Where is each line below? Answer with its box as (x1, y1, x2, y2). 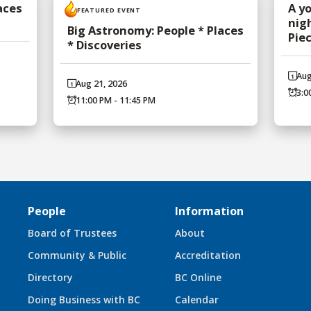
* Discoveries (67, 37, 142, 53)
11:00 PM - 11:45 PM (75, 94, 155, 107)
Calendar (175, 293, 219, 307)
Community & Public (28, 249, 126, 262)
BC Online (175, 271, 221, 285)
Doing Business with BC (28, 293, 140, 307)
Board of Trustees (28, 226, 117, 240)
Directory (28, 271, 73, 285)
